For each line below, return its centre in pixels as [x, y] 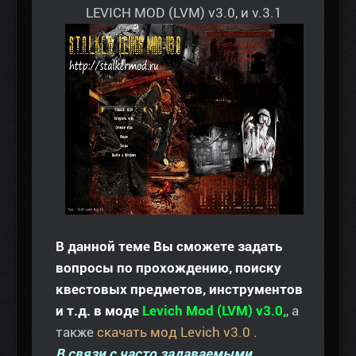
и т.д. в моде [97, 310]
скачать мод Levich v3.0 [174, 332]
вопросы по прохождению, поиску [168, 267]
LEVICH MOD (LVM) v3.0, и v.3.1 [184, 12]
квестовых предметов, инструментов [179, 289]
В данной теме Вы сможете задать [169, 246]
